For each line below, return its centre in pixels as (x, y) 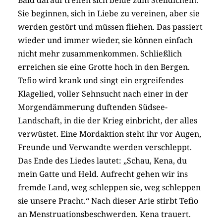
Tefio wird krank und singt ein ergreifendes (101, 80)
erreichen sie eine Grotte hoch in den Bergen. (104, 67)
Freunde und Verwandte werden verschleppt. (105, 147)
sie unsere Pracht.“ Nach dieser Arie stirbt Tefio (108, 200)
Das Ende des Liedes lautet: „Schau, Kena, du (102, 160)
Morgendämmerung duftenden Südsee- (93, 107)
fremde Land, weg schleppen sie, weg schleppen (109, 187)
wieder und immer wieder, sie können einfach (105, 40)
